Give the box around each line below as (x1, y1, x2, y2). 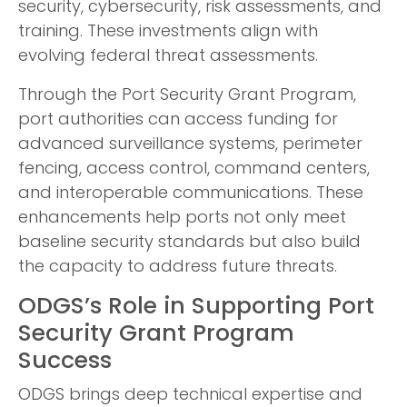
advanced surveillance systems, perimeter (18, 136, 362, 154)
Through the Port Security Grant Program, (18, 87, 356, 105)
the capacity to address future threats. (18, 259, 337, 277)
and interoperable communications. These (18, 185, 363, 203)
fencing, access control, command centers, (18, 161, 370, 179)
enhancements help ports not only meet (18, 210, 346, 228)
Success (18, 351, 112, 374)
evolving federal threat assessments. (18, 48, 318, 66)
